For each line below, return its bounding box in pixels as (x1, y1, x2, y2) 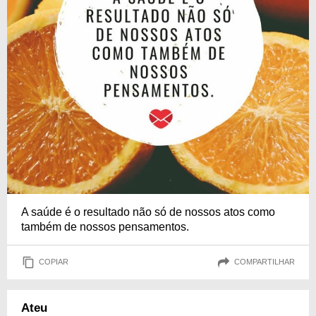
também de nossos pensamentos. (21, 220, 189, 233)
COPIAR (39, 257, 68, 267)
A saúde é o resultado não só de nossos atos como (21, 205, 275, 218)
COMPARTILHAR (234, 257, 295, 267)
